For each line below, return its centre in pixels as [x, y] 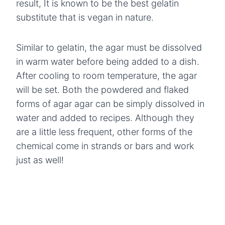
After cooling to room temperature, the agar [106, 75]
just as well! [40, 160]
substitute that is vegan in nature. [85, 17]
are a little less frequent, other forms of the [104, 132]
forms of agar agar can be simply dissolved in [110, 103]
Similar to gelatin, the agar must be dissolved [109, 47]
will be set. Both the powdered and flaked [102, 89]
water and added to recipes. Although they [105, 118]
